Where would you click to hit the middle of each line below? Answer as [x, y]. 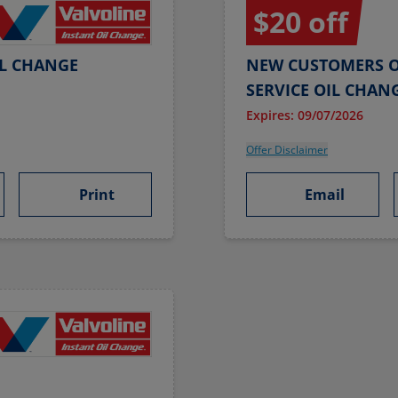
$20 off [301, 22]
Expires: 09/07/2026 [305, 115]
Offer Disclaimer [287, 150]
